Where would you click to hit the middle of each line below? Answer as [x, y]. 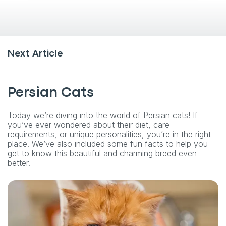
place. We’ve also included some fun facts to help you [108, 144]
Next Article [35, 54]
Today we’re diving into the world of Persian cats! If [103, 115]
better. [19, 163]
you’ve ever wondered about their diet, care [89, 124]
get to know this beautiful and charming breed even [102, 153]
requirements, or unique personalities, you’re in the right [109, 134]
